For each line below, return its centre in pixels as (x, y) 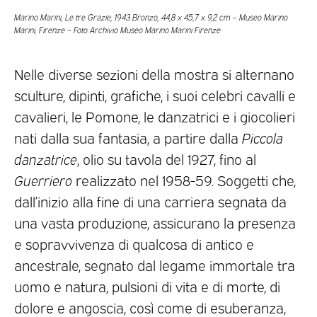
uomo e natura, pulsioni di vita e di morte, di (147, 286)
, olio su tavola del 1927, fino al (167, 158)
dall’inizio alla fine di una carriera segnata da (150, 201)
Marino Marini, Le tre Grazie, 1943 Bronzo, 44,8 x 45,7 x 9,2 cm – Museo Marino (151, 17)
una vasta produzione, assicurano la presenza (155, 222)
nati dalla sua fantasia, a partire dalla (128, 137)
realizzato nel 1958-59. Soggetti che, (184, 179)
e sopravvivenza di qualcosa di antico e (134, 243)
